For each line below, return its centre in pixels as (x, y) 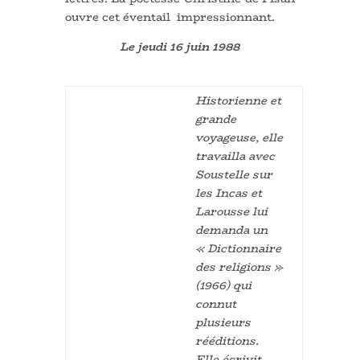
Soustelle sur (233, 174)
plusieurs (223, 322)
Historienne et (238, 100)
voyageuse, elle (239, 137)
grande (215, 119)
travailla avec (235, 155)
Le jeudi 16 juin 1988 (180, 46)
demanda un (231, 229)
